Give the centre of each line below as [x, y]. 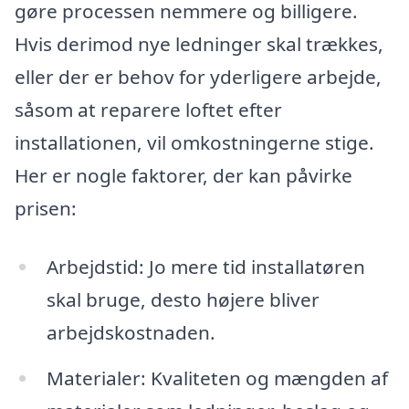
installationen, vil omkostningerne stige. [194, 142]
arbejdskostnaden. [131, 332]
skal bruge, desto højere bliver [183, 299]
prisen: [46, 208]
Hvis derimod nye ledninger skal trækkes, [199, 44]
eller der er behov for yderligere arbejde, [198, 77]
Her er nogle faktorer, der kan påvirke [184, 175]
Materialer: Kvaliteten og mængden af [217, 378]
